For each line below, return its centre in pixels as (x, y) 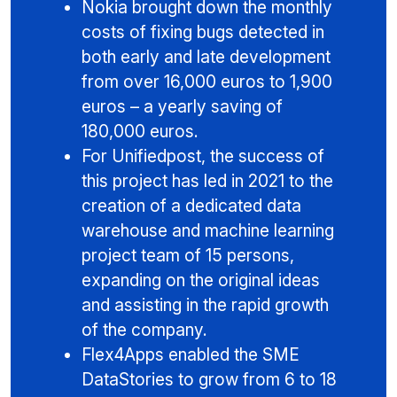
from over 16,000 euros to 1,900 (207, 82)
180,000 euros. (140, 132)
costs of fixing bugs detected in (203, 32)
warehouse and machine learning (208, 231)
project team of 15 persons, (188, 256)
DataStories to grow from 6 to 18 (209, 380)
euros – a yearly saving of (182, 107)
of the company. (144, 330)
